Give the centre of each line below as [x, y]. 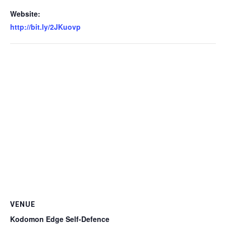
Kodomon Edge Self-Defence [60, 219]
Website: [25, 14]
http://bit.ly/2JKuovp [45, 27]
